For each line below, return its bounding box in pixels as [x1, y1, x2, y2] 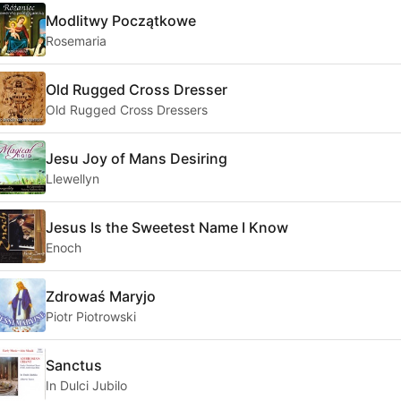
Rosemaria [46, 32, 107, 48]
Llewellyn [46, 170, 99, 186]
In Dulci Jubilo [46, 377, 127, 393]
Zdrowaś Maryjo [46, 286, 156, 305]
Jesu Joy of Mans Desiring [46, 149, 227, 167]
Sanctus [46, 355, 102, 374]
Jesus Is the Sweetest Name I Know [46, 218, 288, 236]
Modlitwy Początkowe [46, 11, 196, 30]
